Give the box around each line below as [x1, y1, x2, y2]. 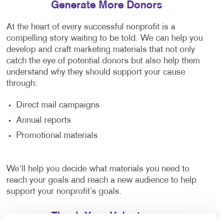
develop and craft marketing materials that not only [6, 45, 195, 54]
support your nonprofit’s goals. [6, 187, 122, 196]
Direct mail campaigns [16, 101, 100, 110]
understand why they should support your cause [6, 68, 185, 77]
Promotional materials [16, 131, 98, 140]
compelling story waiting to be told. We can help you [6, 34, 203, 43]
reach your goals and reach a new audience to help [6, 176, 196, 185]
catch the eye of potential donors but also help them [6, 56, 200, 65]
